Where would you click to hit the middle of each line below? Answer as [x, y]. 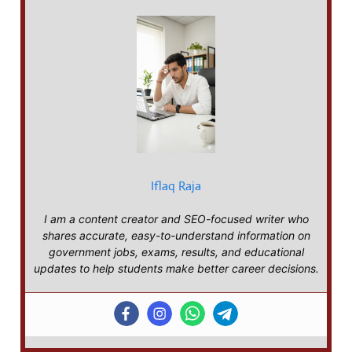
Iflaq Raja [176, 186]
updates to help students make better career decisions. [176, 269]
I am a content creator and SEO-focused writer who [176, 219]
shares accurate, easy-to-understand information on [176, 236]
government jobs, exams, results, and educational [176, 252]
